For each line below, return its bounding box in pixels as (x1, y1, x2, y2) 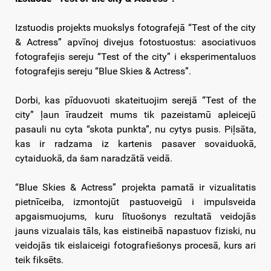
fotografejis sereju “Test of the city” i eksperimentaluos (15, 51, 256, 63)
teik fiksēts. (15, 254, 64, 266)
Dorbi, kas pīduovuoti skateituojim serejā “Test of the (15, 94, 256, 106)
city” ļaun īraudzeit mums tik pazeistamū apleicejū (15, 109, 256, 121)
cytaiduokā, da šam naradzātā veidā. (15, 152, 172, 165)
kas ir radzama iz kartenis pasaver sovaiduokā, (15, 138, 256, 150)
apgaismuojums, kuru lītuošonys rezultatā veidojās (15, 211, 256, 223)
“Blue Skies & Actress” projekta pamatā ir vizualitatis (15, 181, 256, 194)
